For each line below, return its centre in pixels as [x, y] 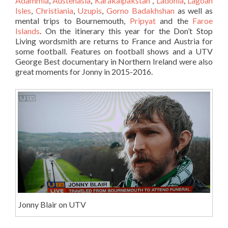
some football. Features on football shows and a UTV [114, 51]
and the [176, 20]
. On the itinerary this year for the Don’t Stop [126, 31]
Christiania [54, 10]
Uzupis [90, 10]
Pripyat [145, 20]
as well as [194, 10]
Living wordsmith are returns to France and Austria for [114, 41]
